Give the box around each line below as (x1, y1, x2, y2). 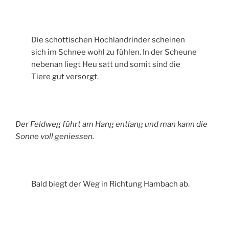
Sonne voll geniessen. (15, 132, 94, 142)
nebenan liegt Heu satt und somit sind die (31, 60, 181, 70)
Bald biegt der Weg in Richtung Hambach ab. (31, 179, 190, 189)
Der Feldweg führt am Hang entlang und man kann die (15, 120, 208, 129)
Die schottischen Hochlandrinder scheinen (31, 35, 186, 45)
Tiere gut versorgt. (31, 72, 99, 82)
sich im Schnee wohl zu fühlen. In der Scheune (31, 48, 197, 57)
